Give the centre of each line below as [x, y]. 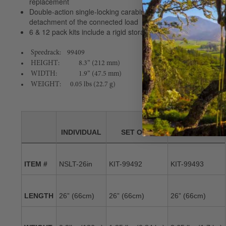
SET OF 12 [196, 132]
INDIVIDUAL [81, 132]
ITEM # [36, 164]
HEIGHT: [45, 63]
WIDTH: [44, 74]
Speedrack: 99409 [58, 52]
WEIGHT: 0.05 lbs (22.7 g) [73, 84]
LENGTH [39, 195]
